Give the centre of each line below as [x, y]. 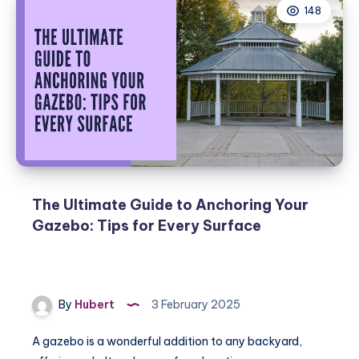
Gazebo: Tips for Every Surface [147, 226]
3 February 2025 [195, 305]
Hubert [93, 305]
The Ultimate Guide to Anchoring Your [170, 205]
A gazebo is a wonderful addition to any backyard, [167, 341]
